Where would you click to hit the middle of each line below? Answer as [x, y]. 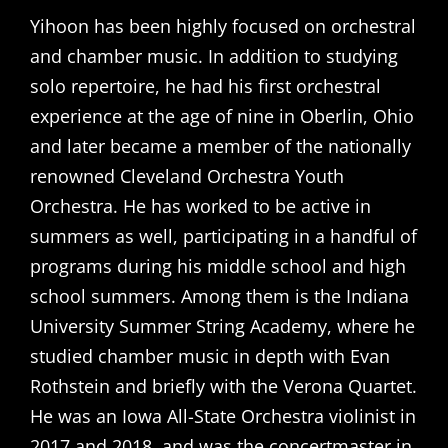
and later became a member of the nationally [220, 145]
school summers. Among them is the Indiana [219, 295]
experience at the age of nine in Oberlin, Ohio [222, 115]
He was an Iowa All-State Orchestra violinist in [223, 415]
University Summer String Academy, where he [222, 325]
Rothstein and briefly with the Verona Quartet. [223, 385]
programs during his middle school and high [218, 265]
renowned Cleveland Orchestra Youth [187, 175]
